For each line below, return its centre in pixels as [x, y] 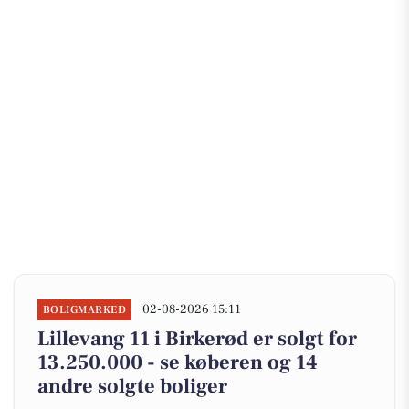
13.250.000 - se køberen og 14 [178, 362]
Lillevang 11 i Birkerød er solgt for [197, 339]
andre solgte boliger [132, 386]
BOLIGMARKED [85, 310]
